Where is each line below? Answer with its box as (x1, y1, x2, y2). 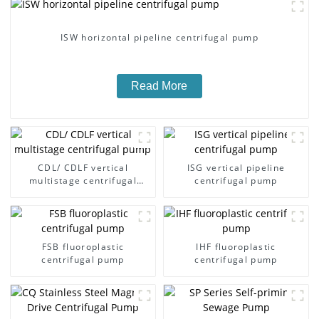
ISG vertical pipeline (187, 161, 286, 174)
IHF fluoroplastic (196, 240, 276, 253)
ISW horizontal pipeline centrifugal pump (61, 31, 258, 44)
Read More (131, 80, 188, 93)
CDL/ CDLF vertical (38, 161, 128, 174)
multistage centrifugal (28, 174, 137, 187)
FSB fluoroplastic (41, 240, 125, 253)
